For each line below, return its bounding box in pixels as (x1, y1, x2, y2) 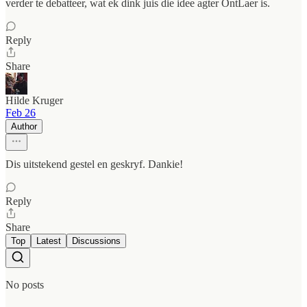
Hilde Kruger (5, 95, 63, 107)
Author (11, 121, 37, 132)
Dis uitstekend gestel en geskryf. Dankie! (5, 158, 183, 171)
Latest (36, 236, 61, 247)
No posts (5, 279, 44, 291)
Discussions (72, 236, 121, 247)
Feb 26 (5, 107, 36, 119)
